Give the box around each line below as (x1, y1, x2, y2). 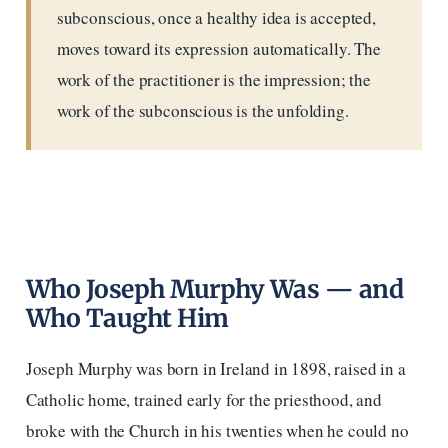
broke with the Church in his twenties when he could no (25, 419, 409, 443)
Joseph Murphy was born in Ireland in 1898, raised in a (25, 357, 406, 381)
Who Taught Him (25, 303, 229, 335)
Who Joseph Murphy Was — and (25, 274, 404, 306)
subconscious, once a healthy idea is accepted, (56, 5, 376, 29)
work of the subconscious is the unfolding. (56, 98, 349, 122)
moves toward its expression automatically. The (56, 36, 381, 60)
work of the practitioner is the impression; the (56, 67, 371, 91)
